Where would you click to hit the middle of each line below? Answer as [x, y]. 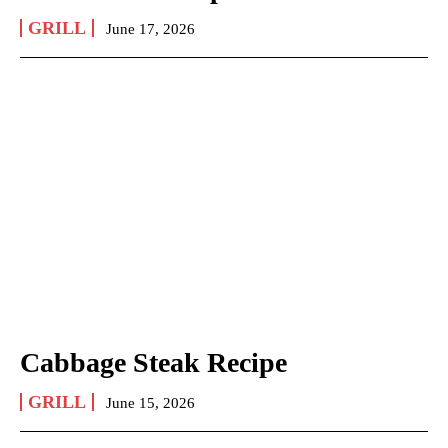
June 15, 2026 [150, 402]
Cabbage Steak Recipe [153, 362]
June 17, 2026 [150, 28]
